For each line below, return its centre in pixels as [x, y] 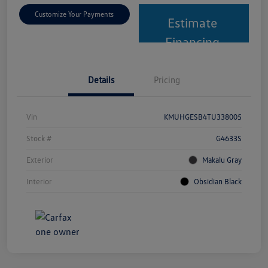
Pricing [167, 79]
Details [101, 79]
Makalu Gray [222, 159]
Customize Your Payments [74, 14]
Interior [39, 181]
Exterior [40, 159]
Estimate [193, 22]
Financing [193, 41]
